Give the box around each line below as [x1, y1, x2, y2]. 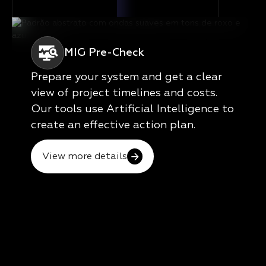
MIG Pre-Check [64, 47, 144, 58]
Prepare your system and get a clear [31, 72, 222, 83]
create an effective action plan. [31, 120, 195, 131]
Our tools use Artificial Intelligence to [31, 104, 234, 115]
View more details [42, 151, 127, 161]
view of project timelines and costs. [31, 88, 217, 99]
